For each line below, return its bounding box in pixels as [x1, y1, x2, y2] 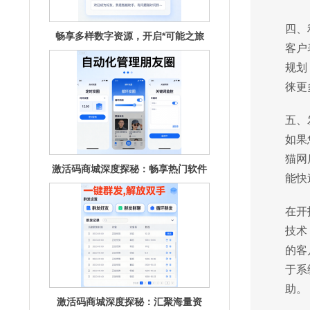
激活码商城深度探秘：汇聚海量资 [57, 296, 202, 307]
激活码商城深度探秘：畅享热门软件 [52, 163, 207, 174]
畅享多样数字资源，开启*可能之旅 [55, 30, 204, 42]
